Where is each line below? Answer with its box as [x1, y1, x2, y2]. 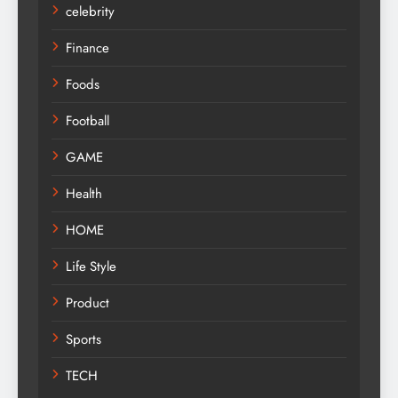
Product [66, 292, 109, 313]
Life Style [66, 256, 116, 276]
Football [66, 110, 109, 131]
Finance [66, 37, 109, 58]
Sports [66, 329, 101, 349]
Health [66, 183, 102, 203]
